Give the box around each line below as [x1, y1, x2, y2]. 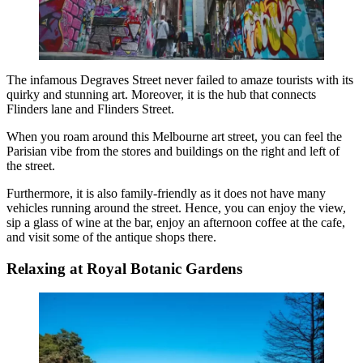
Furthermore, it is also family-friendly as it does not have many [6, 186, 326, 201]
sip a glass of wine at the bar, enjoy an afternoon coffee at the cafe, [6, 216, 345, 230]
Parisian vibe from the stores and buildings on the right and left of [6, 144, 340, 159]
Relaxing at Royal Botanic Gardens [6, 259, 242, 277]
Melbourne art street [152, 130, 254, 144]
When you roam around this [6, 130, 152, 144]
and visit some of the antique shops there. [6, 230, 216, 245]
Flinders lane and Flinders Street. [6, 102, 174, 117]
